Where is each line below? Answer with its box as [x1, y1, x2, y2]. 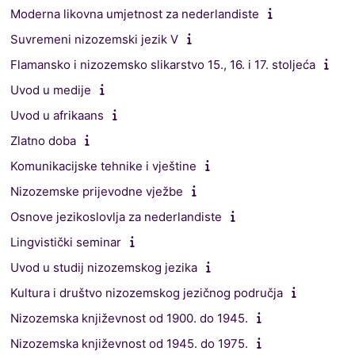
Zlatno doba [10, 132, 76, 148]
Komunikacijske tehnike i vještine [10, 158, 197, 174]
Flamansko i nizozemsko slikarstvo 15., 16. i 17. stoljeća [10, 56, 315, 72]
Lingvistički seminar [10, 234, 121, 250]
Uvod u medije [10, 82, 91, 97]
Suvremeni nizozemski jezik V [10, 31, 178, 47]
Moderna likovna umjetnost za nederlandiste [10, 6, 259, 21]
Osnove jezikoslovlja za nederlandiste [10, 208, 222, 224]
